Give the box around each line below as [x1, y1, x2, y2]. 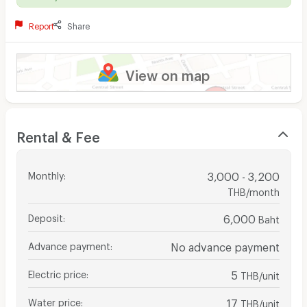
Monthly [27, 169, 64, 177]
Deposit [27, 212, 63, 220]
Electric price [27, 268, 86, 276]
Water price [27, 296, 81, 304]
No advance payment [170, 240, 280, 249]
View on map [125, 66, 210, 78]
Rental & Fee [16, 128, 100, 140]
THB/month [227, 186, 280, 194]
